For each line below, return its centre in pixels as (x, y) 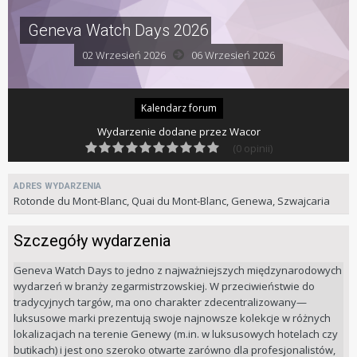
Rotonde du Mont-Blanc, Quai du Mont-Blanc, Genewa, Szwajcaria (172, 201)
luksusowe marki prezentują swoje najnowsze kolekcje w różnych (172, 318)
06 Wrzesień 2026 (233, 55)
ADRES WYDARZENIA (57, 186)
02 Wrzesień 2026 (124, 55)
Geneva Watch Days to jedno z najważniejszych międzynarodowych (178, 271)
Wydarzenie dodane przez (163, 132)
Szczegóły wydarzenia (92, 241)
